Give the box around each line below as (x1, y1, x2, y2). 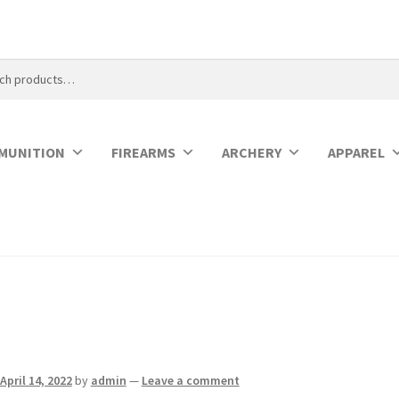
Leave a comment (141, 372, 240, 389)
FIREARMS (111, 142, 176, 161)
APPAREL (328, 142, 386, 161)
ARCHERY (222, 142, 282, 161)
